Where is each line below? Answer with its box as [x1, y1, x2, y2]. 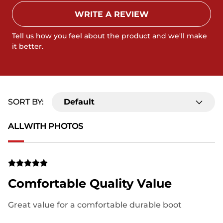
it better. [12, 42, 43, 51]
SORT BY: [8, 97, 44, 107]
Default [64, 97, 95, 107]
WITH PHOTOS [24, 121, 83, 131]
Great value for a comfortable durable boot [8, 200, 182, 210]
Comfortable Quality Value [8, 176, 172, 191]
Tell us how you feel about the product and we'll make [12, 31, 207, 40]
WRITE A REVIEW [74, 9, 149, 19]
